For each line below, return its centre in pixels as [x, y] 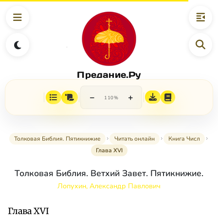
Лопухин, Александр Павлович [109, 186]
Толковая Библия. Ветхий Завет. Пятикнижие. [109, 173]
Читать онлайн [135, 139]
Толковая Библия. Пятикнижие [57, 139]
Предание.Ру [109, 74]
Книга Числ [184, 139]
